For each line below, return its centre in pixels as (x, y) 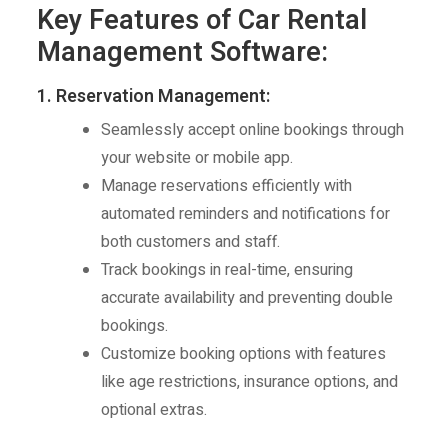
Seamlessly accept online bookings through (253, 130)
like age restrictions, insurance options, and (250, 382)
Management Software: (183, 53)
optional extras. (154, 410)
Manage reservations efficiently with (227, 186)
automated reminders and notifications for (246, 214)
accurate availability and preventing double (247, 298)
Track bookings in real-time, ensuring (227, 270)
